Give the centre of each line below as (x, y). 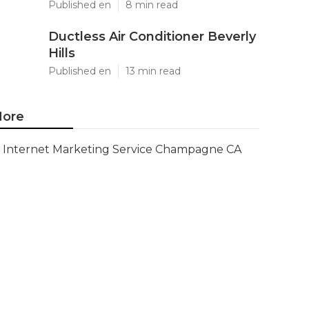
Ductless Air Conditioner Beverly (152, 37)
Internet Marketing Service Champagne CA (122, 149)
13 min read (153, 71)
